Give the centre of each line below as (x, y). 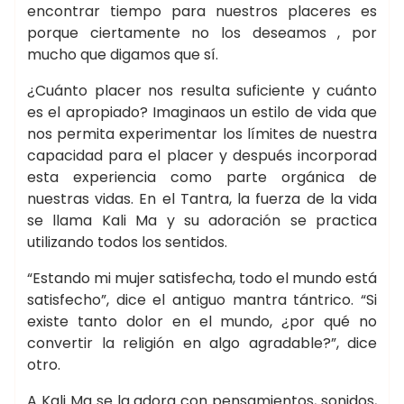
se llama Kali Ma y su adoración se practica (202, 220)
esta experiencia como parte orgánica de (202, 177)
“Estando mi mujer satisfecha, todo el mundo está (202, 278)
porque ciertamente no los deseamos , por (202, 33)
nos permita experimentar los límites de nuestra (202, 134)
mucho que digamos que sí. (123, 55)
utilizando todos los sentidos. (127, 242)
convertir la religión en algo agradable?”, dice (202, 343)
